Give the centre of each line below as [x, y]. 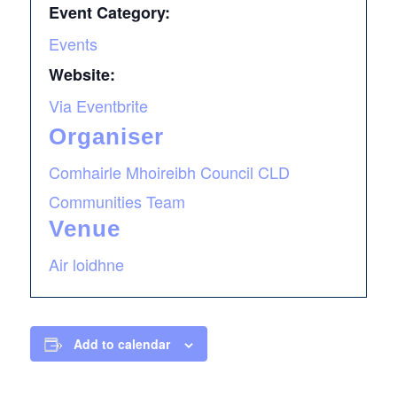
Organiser [106, 136]
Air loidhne [86, 264]
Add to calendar [121, 344]
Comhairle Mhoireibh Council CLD [169, 172]
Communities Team [117, 201]
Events [73, 43]
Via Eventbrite [98, 105]
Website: [82, 74]
